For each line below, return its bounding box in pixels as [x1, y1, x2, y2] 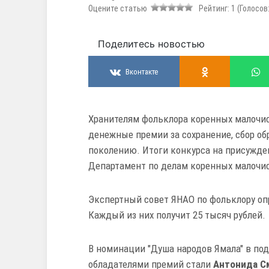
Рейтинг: [195, 4, 231, 14]
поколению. [88, 144, 142, 157]
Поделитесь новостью [98, 38, 205, 50]
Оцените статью [88, 4, 151, 14]
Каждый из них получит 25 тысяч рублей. [88, 209, 265, 222]
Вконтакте [125, 67, 158, 76]
